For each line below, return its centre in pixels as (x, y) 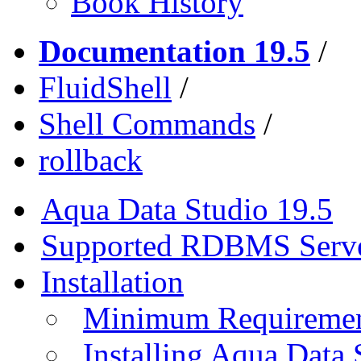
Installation (112, 281)
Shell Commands (147, 123)
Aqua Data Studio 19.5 (187, 209)
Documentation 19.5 (174, 51)
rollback (91, 160)
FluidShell (105, 87)
